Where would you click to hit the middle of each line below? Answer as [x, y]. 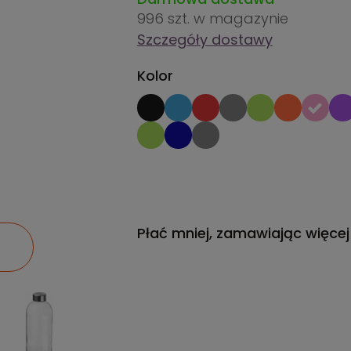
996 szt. [165, 18]
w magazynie [241, 18]
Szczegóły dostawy [204, 40]
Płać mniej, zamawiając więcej [243, 233]
